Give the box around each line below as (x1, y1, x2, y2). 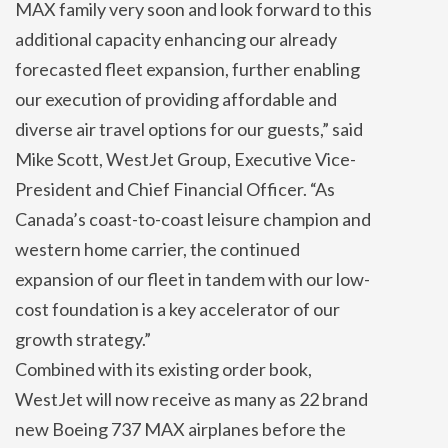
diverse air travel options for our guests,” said (15, 117, 363, 140)
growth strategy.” (15, 327, 151, 350)
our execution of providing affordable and (15, 87, 337, 110)
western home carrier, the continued (15, 237, 300, 260)
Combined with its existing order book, (15, 357, 312, 380)
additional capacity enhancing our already (15, 27, 337, 50)
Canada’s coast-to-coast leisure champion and (15, 207, 371, 230)
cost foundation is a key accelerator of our (15, 297, 340, 320)
